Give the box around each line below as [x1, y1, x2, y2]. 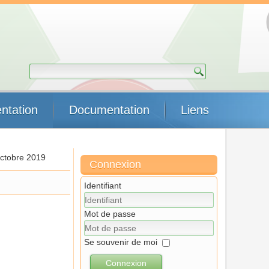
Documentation [69, 103, 150, 116]
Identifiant [84, 181, 121, 190]
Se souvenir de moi [84, 237, 157, 247]
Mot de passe [84, 209, 136, 219]
